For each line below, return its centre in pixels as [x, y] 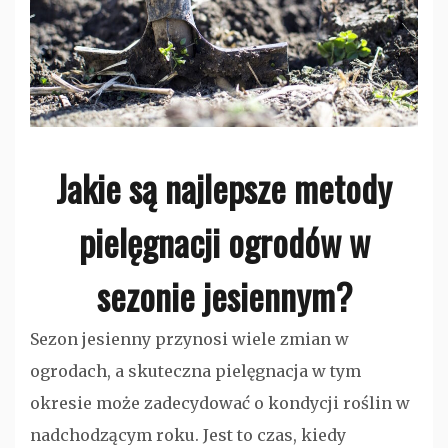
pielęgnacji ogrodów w [224, 241]
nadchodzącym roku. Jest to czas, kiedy [188, 434]
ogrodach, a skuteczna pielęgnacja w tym [195, 370]
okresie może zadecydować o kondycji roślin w [220, 402]
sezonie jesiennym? [224, 295]
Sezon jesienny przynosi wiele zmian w [189, 338]
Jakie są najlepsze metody [224, 187]
